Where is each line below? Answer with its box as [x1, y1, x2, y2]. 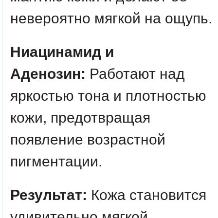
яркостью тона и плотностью [10, 88, 206, 104]
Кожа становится [87, 187, 206, 203]
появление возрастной [10, 131, 165, 147]
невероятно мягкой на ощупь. [10, 10, 212, 26]
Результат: [10, 187, 87, 203]
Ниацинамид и [10, 44, 114, 60]
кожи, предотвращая [10, 109, 150, 126]
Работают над [90, 66, 185, 82]
